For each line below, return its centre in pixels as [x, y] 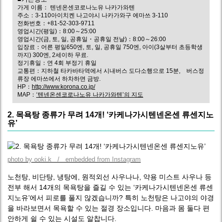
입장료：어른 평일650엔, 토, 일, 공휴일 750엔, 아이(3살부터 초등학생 [110, 47]
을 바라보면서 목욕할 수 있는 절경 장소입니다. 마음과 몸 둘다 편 [109, 208]
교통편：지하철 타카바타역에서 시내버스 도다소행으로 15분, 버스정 [111, 71]
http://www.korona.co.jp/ [63, 87]
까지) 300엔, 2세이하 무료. [53, 55]
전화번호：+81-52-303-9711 [56, 23]
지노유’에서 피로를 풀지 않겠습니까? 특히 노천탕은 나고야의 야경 [111, 198]
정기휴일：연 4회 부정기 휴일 [57, 63]
